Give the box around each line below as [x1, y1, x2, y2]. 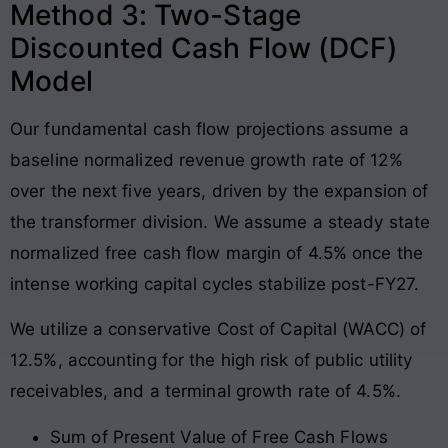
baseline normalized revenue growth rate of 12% [10, 149, 403, 170]
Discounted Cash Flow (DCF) [10, 30, 398, 65]
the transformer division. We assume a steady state [10, 211, 431, 232]
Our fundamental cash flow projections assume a [10, 118, 409, 139]
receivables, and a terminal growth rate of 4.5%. [10, 381, 401, 402]
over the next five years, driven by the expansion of [10, 180, 429, 201]
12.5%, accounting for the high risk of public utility [10, 350, 413, 371]
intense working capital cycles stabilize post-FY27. [10, 273, 420, 294]
